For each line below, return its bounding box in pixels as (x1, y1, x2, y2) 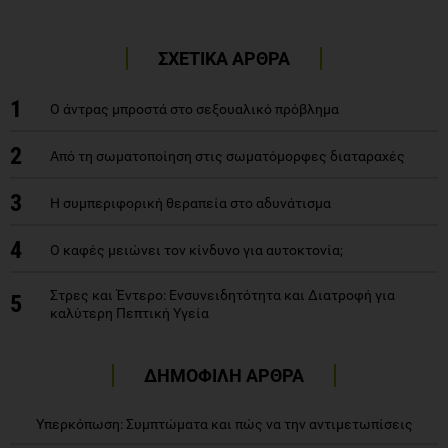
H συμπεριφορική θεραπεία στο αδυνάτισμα (50, 194, 331, 211)
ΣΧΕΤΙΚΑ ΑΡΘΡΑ (158, 47, 290, 69)
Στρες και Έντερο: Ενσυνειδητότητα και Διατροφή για (50, 286, 395, 303)
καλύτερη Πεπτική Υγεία (50, 304, 209, 321)
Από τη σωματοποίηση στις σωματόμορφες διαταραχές (50, 147, 405, 164)
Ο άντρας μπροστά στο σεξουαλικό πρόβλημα (50, 100, 339, 117)
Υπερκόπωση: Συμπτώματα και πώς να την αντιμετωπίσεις (35, 415, 413, 432)
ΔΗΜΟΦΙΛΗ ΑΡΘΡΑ (144, 364, 304, 386)
